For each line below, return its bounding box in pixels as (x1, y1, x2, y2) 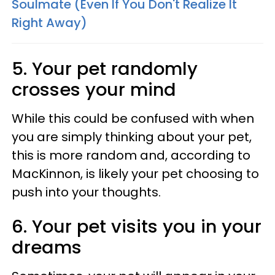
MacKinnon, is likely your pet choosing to (12, 165, 259, 182)
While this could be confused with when (12, 109, 254, 127)
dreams (12, 234, 82, 260)
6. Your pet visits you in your (12, 214, 261, 239)
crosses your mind (12, 77, 176, 102)
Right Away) (12, 14, 87, 31)
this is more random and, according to (12, 146, 250, 164)
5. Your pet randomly (12, 56, 198, 81)
